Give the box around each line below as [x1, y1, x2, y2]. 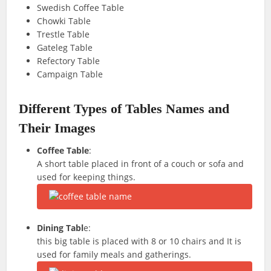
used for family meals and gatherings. [37, 249, 192, 260]
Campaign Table [37, 68, 103, 80]
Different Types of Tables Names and [19, 101, 230, 116]
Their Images [19, 120, 96, 135]
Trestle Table [37, 28, 90, 40]
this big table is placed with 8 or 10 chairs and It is [37, 235, 242, 247]
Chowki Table [37, 15, 91, 27]
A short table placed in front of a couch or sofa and [37, 158, 244, 169]
